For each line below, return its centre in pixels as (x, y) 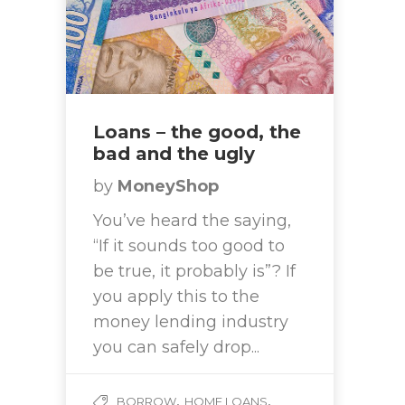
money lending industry (191, 322)
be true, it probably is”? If (194, 272)
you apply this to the (176, 297)
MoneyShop (168, 187)
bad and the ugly (174, 154)
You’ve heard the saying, (192, 221)
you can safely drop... (176, 348)
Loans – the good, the (197, 132)
